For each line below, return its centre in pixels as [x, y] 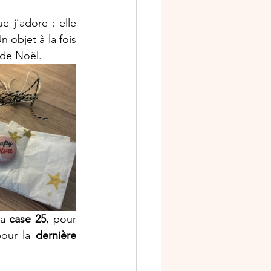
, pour [61, 219]
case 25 [28, 219]
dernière [56, 235]
